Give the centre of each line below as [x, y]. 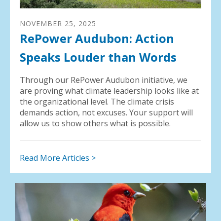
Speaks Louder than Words [98, 57]
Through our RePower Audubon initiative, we [104, 80]
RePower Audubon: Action [97, 38]
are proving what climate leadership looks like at [109, 91]
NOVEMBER [41, 23]
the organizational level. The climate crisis [97, 101]
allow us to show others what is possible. [95, 123]
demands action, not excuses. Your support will [106, 112]
